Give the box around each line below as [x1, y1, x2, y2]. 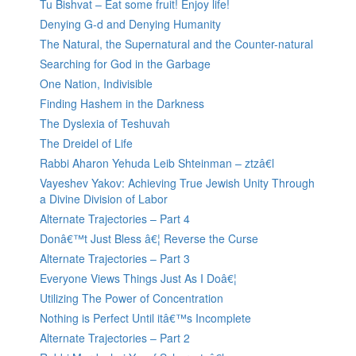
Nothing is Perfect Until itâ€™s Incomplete [40, 310, 251, 327]
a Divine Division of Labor [40, 191, 168, 207]
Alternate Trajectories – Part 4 [40, 211, 190, 227]
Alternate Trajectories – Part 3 [40, 250, 190, 267]
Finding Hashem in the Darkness [40, 95, 204, 112]
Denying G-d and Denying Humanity [40, 16, 221, 33]
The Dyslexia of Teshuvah [40, 115, 170, 132]
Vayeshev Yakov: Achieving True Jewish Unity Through [40, 175, 315, 192]
